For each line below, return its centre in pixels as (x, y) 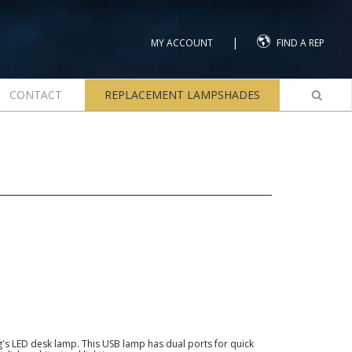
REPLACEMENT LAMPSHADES (182, 95)
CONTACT (35, 95)
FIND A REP (301, 43)
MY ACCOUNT (182, 43)
